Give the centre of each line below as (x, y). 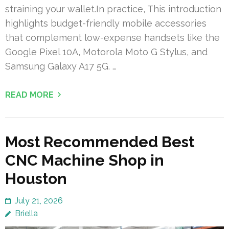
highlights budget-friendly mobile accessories (106, 23)
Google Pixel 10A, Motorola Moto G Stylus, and (106, 52)
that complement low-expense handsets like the (112, 37)
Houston (36, 178)
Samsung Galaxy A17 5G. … (61, 66)
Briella (26, 213)
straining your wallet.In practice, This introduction (113, 9)
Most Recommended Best (100, 142)
